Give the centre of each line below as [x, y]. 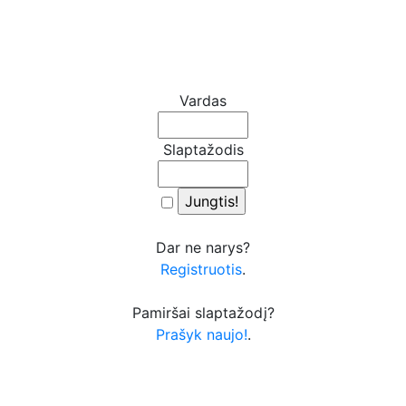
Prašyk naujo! [201, 334]
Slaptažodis [203, 149]
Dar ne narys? [203, 247]
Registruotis [201, 269]
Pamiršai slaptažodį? [203, 312]
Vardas [203, 100]
